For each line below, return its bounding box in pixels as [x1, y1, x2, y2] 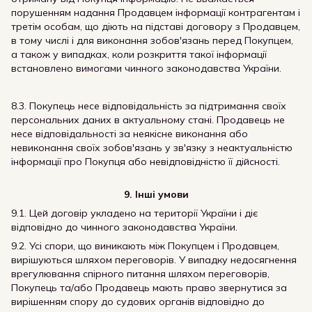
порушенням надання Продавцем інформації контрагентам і [11, 6, 300, 19]
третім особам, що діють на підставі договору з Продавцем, [11, 20, 300, 33]
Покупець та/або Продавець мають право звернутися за [11, 281, 287, 294]
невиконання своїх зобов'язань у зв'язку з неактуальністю [11, 141, 292, 154]
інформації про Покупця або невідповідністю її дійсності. [11, 155, 280, 168]
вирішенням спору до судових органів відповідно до [11, 295, 265, 308]
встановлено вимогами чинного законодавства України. [11, 62, 281, 75]
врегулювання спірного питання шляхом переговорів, [11, 267, 270, 280]
